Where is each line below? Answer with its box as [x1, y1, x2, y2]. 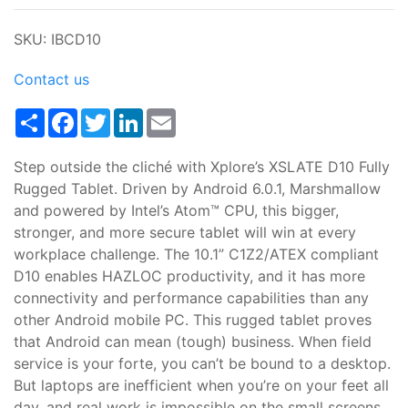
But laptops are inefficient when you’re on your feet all [14, 376, 389, 394]
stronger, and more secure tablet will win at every [14, 223, 356, 241]
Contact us [14, 70, 89, 88]
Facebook [77, 107, 146, 125]
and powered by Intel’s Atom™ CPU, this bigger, [14, 201, 339, 219]
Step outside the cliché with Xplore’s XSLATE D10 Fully [14, 158, 390, 176]
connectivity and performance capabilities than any [14, 289, 369, 307]
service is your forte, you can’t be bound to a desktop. [14, 354, 391, 372]
